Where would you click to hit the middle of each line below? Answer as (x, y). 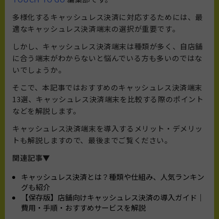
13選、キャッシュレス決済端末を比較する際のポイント (108, 99)
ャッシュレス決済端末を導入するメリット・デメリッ (111, 128)
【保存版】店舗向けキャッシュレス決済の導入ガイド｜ (113, 197)
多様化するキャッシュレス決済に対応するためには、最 (108, 17)
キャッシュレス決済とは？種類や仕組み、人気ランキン (113, 176)
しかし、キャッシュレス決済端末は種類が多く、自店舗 (108, 46)
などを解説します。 (46, 110)
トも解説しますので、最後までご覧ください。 (92, 140)
